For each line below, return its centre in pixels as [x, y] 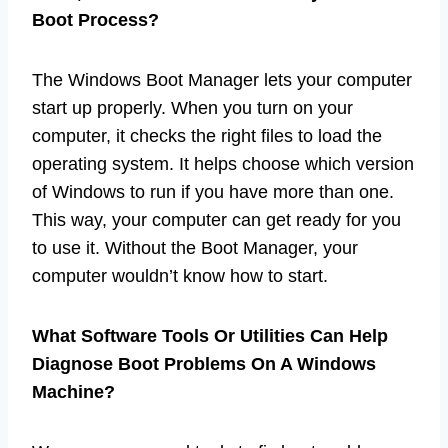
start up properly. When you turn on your [192, 108]
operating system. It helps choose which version [223, 164]
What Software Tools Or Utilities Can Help [210, 336]
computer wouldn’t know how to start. [180, 276]
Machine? [73, 392]
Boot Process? [95, 20]
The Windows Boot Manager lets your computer [222, 80]
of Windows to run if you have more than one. [213, 192]
